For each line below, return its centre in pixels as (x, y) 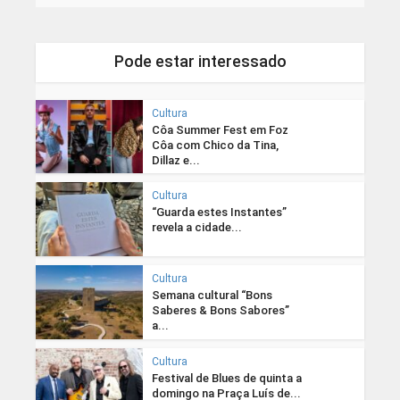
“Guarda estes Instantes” (219, 212)
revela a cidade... (196, 228)
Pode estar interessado (200, 61)
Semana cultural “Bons (212, 296)
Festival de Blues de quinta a (226, 378)
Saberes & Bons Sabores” (220, 311)
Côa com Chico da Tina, (215, 145)
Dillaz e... (175, 160)
